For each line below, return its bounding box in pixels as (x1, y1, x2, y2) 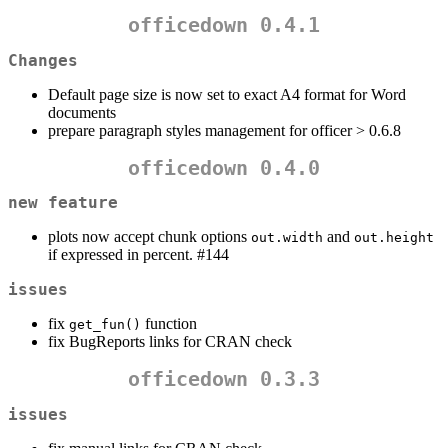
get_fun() (69, 317, 141, 333)
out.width (251, 230, 323, 246)
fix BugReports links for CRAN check (48, 333, 292, 351)
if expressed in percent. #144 (48, 246, 229, 264)
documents (48, 103, 116, 121)
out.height (354, 230, 434, 246)
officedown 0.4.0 (128, 155, 320, 180)
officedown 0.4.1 (128, 13, 320, 38)
